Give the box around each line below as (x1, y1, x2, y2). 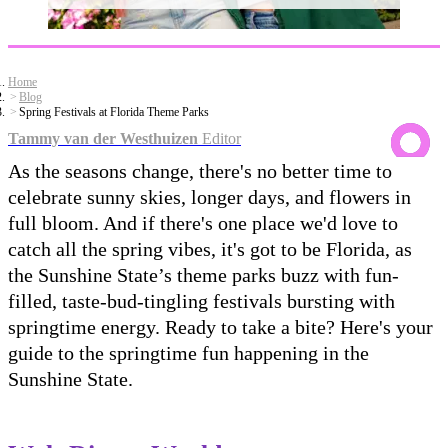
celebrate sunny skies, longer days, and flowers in (8, 185, 411, 208)
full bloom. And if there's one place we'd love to (8, 211, 398, 234)
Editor (198, 129, 241, 147)
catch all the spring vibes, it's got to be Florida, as (8, 237, 412, 260)
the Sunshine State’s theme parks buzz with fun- (8, 263, 399, 286)
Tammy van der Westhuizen (8, 129, 198, 147)
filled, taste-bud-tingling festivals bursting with (8, 289, 395, 312)
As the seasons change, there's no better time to (8, 159, 392, 182)
